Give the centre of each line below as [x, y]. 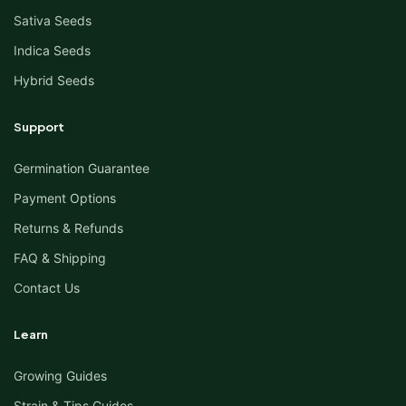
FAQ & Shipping [60, 258]
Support [39, 127]
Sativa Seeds [53, 21]
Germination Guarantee [82, 169]
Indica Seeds [52, 51]
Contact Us [47, 288]
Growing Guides [60, 376]
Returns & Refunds [68, 228]
